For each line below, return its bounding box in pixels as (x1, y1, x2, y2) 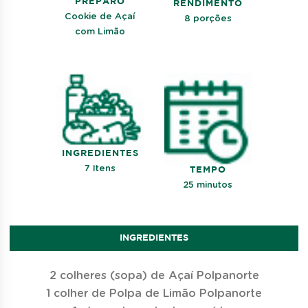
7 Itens (85, 164, 116, 174)
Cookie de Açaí (65, 12, 136, 22)
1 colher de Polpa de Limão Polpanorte (46, 288, 262, 300)
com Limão (75, 27, 126, 37)
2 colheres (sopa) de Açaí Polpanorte (49, 270, 259, 282)
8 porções (184, 14, 232, 23)
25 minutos (183, 181, 233, 190)
